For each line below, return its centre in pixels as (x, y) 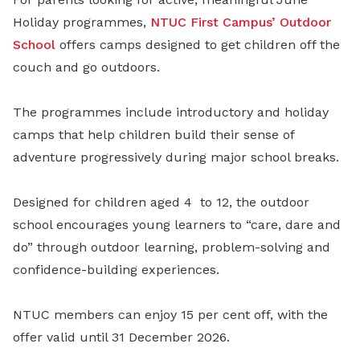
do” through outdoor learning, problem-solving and (172, 247)
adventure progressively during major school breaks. (176, 157)
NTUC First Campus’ (213, 22)
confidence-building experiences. (116, 269)
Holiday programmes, (82, 22)
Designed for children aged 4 (102, 202)
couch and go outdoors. (86, 67)
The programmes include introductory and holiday (171, 112)
